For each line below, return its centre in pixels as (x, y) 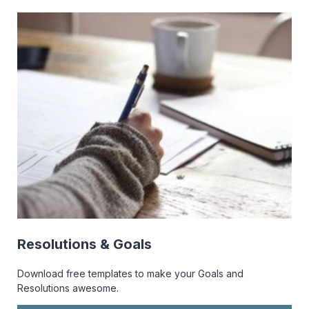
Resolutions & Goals (84, 245)
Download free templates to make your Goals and (130, 273)
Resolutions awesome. (68, 288)
